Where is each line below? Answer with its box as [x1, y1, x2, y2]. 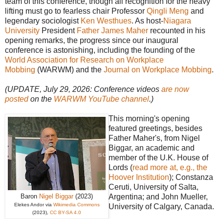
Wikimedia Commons [53, 202, 100, 208]
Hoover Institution [109, 173, 169, 182]
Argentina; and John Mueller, [109, 193, 208, 201]
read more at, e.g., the [132, 163, 207, 172]
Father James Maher [77, 26, 148, 35]
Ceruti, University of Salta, [109, 183, 198, 192]
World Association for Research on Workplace [5, 56, 164, 65]
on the [28, 95, 54, 104]
